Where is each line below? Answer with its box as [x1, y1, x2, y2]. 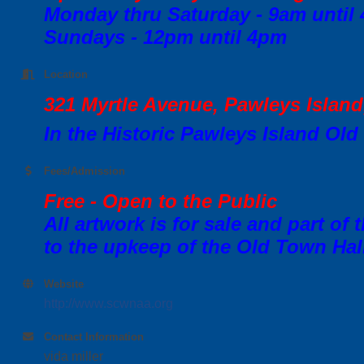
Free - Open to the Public [44, 189, 277, 212]
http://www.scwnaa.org [44, 296, 173, 310]
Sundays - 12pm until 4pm [44, 25, 287, 48]
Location [44, 67, 88, 80]
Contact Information [44, 330, 144, 343]
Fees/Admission [44, 164, 125, 177]
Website [44, 277, 84, 290]
